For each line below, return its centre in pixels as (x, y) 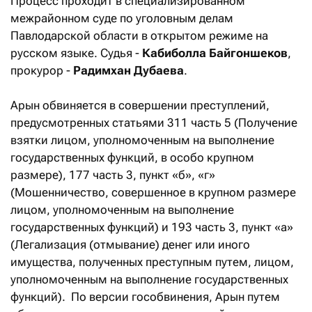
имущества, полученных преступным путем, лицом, (152, 262)
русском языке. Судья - (76, 53)
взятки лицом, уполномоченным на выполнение (142, 140)
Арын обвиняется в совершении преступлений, (140, 106)
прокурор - (42, 71)
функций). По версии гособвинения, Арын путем (145, 297)
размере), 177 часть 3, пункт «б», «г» (113, 175)
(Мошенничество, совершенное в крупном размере (153, 193)
